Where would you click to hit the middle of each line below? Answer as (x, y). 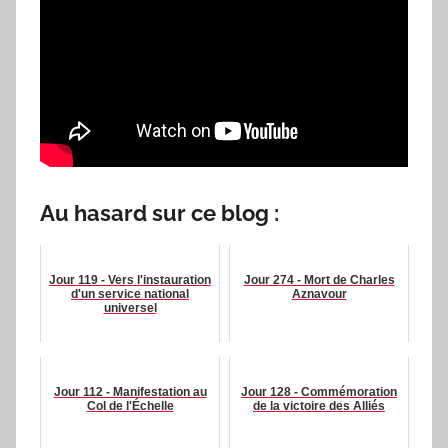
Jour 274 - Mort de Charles (319, 279)
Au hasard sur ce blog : (159, 213)
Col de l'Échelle (130, 405)
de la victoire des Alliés (319, 405)
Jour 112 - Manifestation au (130, 391)
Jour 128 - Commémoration (319, 391)
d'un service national (130, 293)
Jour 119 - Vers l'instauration (130, 279)
